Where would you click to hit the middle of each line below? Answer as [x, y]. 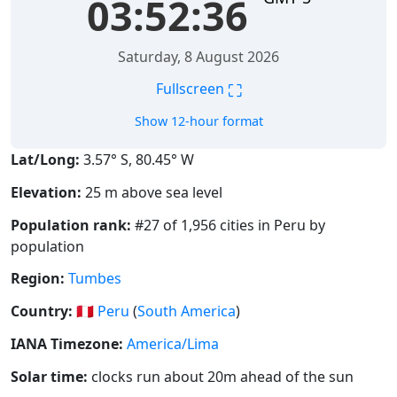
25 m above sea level [152, 192]
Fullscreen [191, 89]
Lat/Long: [45, 160]
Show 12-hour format [198, 121]
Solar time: [49, 376]
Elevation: [46, 192]
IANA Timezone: [67, 344]
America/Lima [173, 344]
